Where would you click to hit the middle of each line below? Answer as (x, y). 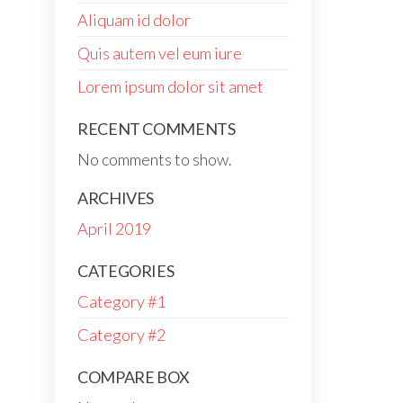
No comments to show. (155, 159)
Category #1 (121, 301)
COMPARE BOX (134, 377)
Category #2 (121, 335)
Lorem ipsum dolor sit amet (170, 86)
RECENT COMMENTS (157, 129)
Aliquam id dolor (134, 20)
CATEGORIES (126, 271)
